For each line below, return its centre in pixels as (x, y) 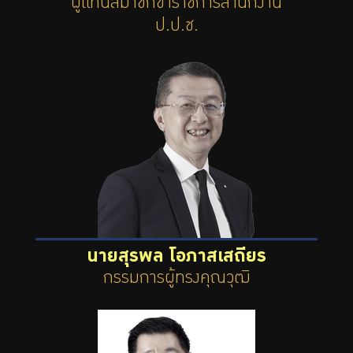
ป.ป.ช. (176, 28)
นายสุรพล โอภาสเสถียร (176, 258)
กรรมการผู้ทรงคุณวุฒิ (176, 280)
